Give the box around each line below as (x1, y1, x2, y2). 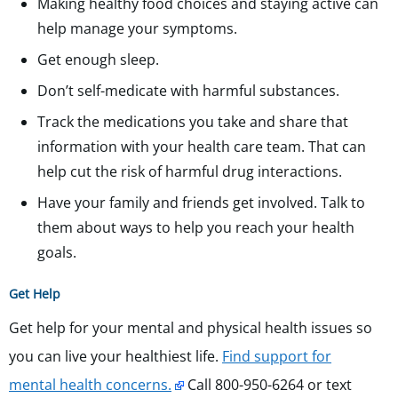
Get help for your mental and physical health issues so (9, 318, 372, 338)
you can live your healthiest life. (9, 346, 222, 367)
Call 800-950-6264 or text (184, 375, 352, 395)
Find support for (222, 346, 331, 367)
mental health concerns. (9, 375, 171, 395)
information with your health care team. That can (37, 137, 366, 157)
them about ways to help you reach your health (37, 218, 354, 238)
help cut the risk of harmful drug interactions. (37, 162, 342, 182)
